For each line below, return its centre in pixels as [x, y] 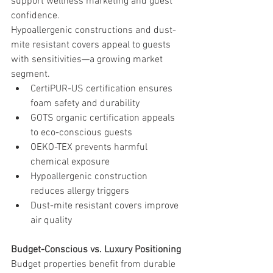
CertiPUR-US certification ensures [103, 89]
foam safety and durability [85, 103]
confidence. [35, 16]
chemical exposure [70, 162]
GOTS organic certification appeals [104, 118]
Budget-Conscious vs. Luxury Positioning [96, 250]
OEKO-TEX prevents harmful [90, 147]
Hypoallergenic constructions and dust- [94, 30]
